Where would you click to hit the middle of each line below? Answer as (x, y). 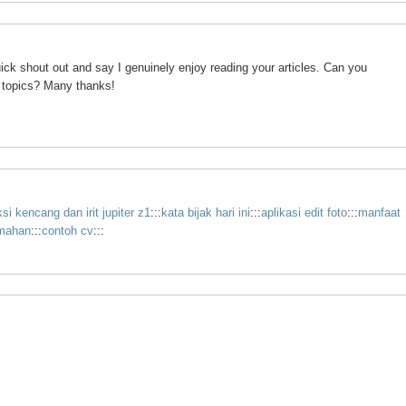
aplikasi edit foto (304, 212)
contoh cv (67, 230)
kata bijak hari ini (205, 212)
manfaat (379, 212)
